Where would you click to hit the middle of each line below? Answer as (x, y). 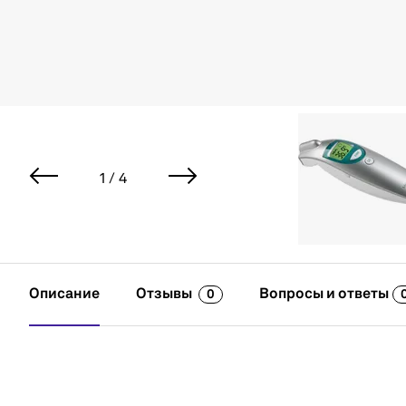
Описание (64, 295)
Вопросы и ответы (324, 295)
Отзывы (165, 295)
